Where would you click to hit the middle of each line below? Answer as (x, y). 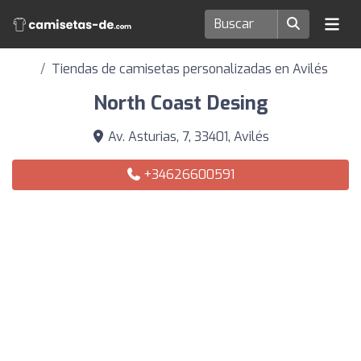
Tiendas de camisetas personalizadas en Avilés (189, 69)
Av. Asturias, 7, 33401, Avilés (187, 137)
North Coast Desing (180, 103)
